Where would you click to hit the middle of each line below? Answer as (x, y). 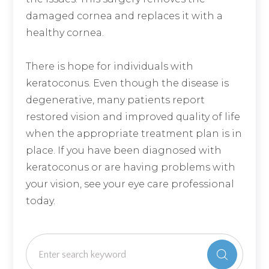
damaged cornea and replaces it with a (124, 16)
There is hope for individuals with (109, 67)
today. (40, 201)
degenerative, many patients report (115, 100)
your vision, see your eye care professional (130, 184)
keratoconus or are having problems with (130, 168)
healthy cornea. (65, 33)
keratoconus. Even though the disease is (127, 83)
